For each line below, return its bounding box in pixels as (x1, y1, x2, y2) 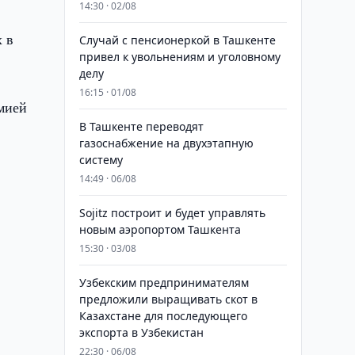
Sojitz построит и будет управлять (78, 205, 265, 220)
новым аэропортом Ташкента (78, 222, 241, 237)
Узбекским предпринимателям (78, 275, 249, 290)
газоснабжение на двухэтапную (78, 136, 254, 151)
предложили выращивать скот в (78, 292, 258, 307)
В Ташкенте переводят (78, 119, 204, 134)
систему (78, 152, 123, 167)
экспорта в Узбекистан (78, 325, 204, 340)
